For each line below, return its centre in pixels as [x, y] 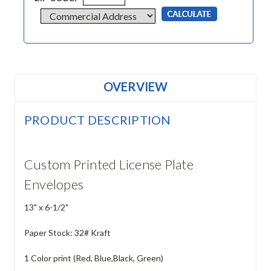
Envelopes [54, 184]
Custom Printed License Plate [109, 164]
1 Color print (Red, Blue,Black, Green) [93, 258]
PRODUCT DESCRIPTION [97, 119]
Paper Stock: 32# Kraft [67, 232]
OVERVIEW [135, 86]
